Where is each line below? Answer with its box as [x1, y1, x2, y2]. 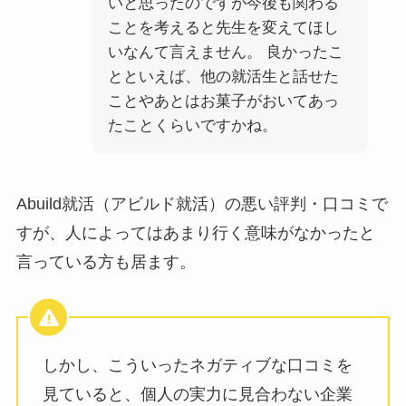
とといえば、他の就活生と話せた [107, 67, 339, 85]
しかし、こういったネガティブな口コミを [42, 356, 353, 375]
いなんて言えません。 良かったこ [107, 43, 343, 61]
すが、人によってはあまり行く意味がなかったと [15, 223, 375, 242]
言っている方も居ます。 [15, 252, 196, 271]
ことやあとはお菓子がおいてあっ [107, 92, 339, 110]
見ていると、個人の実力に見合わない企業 [42, 385, 353, 404]
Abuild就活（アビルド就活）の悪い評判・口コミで [15, 194, 388, 213]
